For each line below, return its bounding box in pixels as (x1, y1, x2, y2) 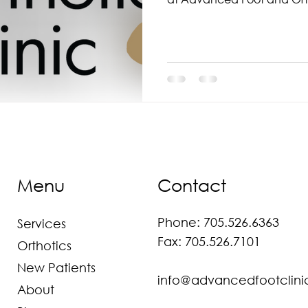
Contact (157, 174, 226, 195)
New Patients (16, 260, 96, 275)
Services (16, 216, 66, 231)
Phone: (157, 214, 203, 230)
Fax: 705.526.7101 (157, 234, 261, 249)
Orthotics (16, 238, 71, 253)
